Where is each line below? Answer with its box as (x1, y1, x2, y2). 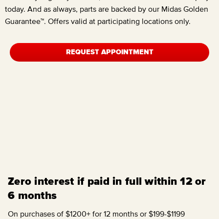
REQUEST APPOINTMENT (66, 48, 153, 56)
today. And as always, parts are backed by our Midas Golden (5, 4, 208, 13)
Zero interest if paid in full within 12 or (8, 175, 206, 187)
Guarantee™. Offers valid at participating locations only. (5, 16, 191, 25)
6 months (8, 189, 57, 201)
